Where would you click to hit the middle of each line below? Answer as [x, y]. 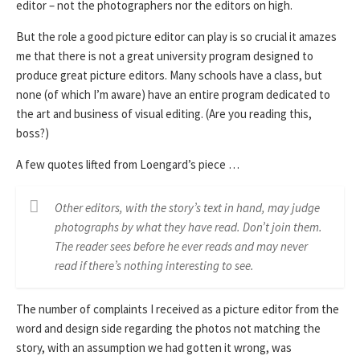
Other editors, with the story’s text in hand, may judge [187, 208]
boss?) [33, 133]
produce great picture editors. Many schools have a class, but [169, 75]
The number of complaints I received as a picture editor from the [178, 309]
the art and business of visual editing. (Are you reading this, [164, 114]
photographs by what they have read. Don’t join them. [188, 227]
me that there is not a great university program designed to [165, 56]
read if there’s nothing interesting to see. [154, 266]
